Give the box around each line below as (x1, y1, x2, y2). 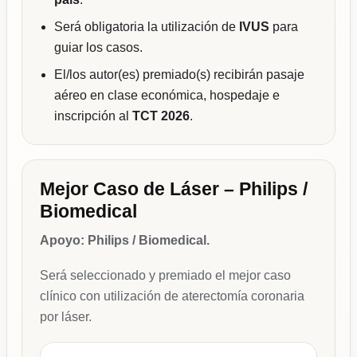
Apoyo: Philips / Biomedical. (40, 233, 210, 248)
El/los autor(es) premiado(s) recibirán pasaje (54, 68, 304, 82)
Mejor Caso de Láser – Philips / (40, 178, 308, 200)
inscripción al (54, 109, 132, 124)
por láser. (40, 310, 92, 324)
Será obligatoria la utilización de (54, 20, 239, 34)
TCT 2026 (132, 109, 190, 124)
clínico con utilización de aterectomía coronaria (40, 289, 304, 304)
